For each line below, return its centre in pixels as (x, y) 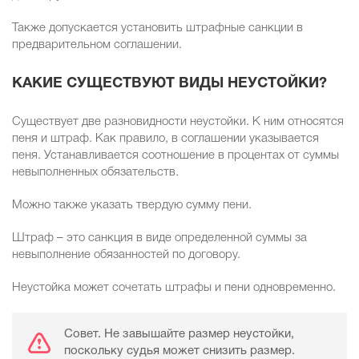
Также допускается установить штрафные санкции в (157, 28)
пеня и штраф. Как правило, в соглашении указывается (165, 139)
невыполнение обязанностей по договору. (126, 255)
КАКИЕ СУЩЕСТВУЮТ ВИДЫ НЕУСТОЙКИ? (169, 84)
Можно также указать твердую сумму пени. (132, 206)
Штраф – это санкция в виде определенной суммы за (159, 238)
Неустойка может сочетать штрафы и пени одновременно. (174, 288)
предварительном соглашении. (97, 45)
